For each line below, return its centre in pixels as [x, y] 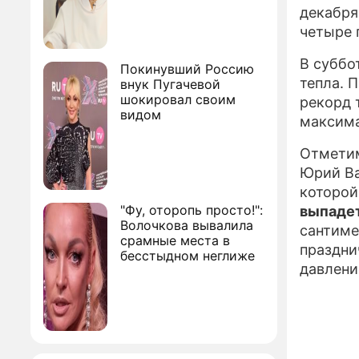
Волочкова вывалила [187, 225]
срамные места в [175, 240]
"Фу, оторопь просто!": [192, 210]
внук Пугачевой [170, 84]
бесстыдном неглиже [188, 256]
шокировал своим [178, 99]
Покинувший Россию [187, 69]
